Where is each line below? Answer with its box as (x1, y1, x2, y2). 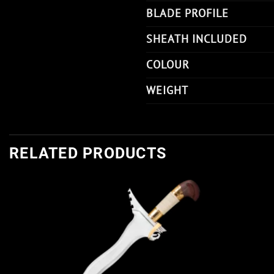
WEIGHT (146, 83, 188, 98)
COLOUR (146, 57, 190, 72)
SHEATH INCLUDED (146, 32, 247, 46)
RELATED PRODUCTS (9, 144, 166, 163)
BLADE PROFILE (146, 6, 229, 21)
